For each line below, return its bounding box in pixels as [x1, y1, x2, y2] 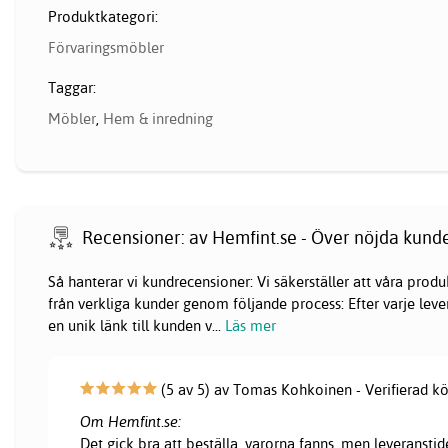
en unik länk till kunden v [48, 315, 212, 335]
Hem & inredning [103, 108, 213, 128]
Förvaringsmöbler [48, 37, 164, 57]
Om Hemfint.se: [80, 412, 182, 432]
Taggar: [48, 77, 96, 97]
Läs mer [225, 315, 276, 335]
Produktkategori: [48, 6, 158, 26]
